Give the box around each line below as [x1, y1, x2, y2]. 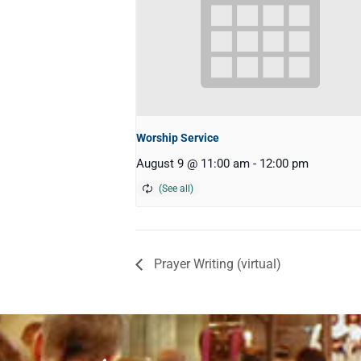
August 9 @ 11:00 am [136, 156, 250, 172]
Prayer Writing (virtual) [151, 256, 281, 272]
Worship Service [136, 131, 219, 145]
